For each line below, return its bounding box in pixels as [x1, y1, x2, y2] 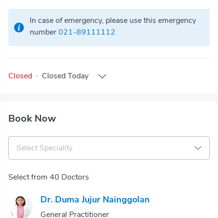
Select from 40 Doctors [8, 171, 89, 182]
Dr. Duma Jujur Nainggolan [40, 193, 150, 205]
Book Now [8, 111, 56, 125]
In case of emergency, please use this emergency [30, 15, 196, 26]
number [30, 27, 56, 37]
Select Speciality [17, 142, 73, 153]
